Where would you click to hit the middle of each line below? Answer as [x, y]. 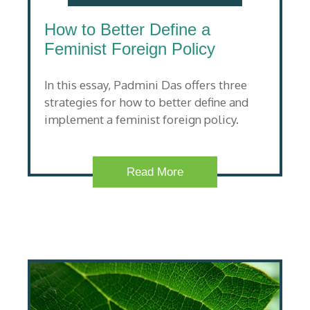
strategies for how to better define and [146, 102]
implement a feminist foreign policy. [142, 120]
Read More [155, 172]
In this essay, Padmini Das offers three [146, 85]
